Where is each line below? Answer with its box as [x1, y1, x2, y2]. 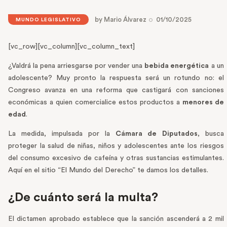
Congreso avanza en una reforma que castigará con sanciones [8, 87, 224, 94]
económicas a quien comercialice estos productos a [8, 99, 182, 106]
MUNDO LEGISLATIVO [16, 17, 81, 23]
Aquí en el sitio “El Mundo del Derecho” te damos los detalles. [8, 167, 208, 174]
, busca [197, 130, 224, 138]
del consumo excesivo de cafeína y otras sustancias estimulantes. [8, 155, 224, 162]
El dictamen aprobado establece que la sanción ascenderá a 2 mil [8, 215, 224, 223]
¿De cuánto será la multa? [8, 192, 158, 204]
